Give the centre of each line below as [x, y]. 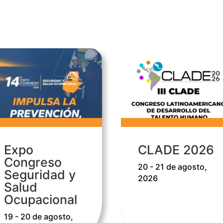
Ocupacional [41, 200]
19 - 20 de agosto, [39, 217]
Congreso [33, 163]
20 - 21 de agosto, [172, 167]
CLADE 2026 [176, 150]
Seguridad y [40, 175]
